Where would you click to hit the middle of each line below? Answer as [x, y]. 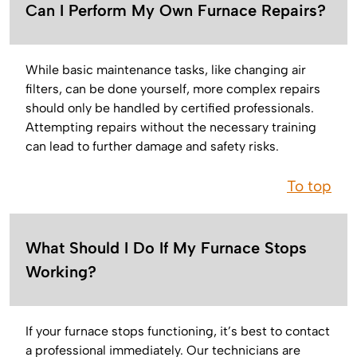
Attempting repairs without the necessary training [171, 127]
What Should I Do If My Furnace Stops [166, 247]
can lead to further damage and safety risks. [152, 146]
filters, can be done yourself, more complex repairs [173, 88]
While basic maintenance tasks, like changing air [166, 69]
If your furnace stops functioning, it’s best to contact [178, 331]
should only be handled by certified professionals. [170, 108]
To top [309, 186]
